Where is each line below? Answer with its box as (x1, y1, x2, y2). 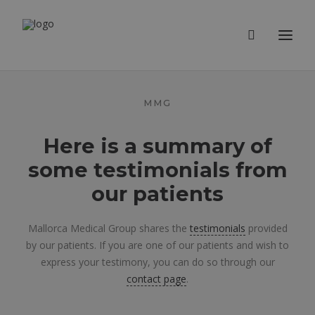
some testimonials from (27, 157, 288, 182)
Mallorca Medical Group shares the (27, 221, 190, 235)
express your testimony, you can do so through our (40, 255, 275, 269)
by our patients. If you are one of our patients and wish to (26, 238, 289, 252)
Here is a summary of (43, 134, 272, 158)
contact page (127, 272, 186, 285)
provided (245, 221, 288, 235)
